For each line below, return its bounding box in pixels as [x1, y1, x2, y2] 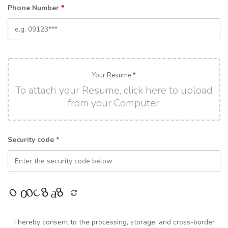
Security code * [8, 135, 59, 145]
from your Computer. [67, 96, 161, 110]
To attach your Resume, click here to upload [15, 83, 213, 97]
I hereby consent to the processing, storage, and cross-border [14, 217, 215, 227]
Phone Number [8, 3, 61, 13]
